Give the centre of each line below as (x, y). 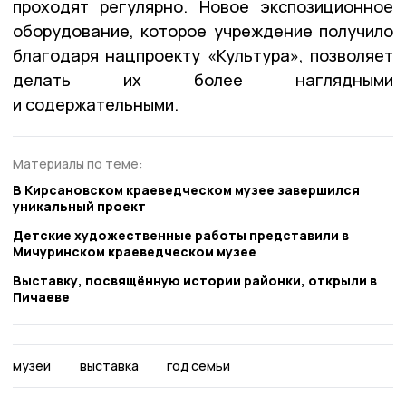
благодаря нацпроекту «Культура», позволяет (203, 56)
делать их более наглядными (203, 80)
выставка (109, 365)
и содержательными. (96, 105)
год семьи (198, 365)
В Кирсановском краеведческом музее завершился (186, 189)
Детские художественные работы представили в (181, 235)
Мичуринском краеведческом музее (135, 251)
